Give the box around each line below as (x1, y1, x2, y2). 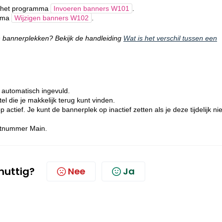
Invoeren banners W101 (54, 4, 129, 12)
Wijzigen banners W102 (14, 14, 89, 22)
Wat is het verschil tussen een (123, 34, 217, 42)
